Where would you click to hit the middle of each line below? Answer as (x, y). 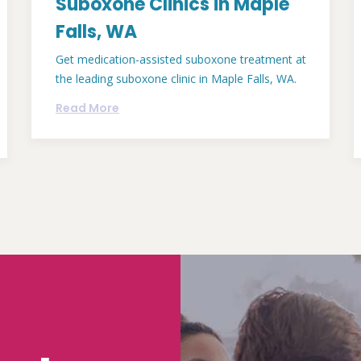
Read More (87, 108)
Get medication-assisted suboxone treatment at (181, 59)
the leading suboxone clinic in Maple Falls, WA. (176, 78)
